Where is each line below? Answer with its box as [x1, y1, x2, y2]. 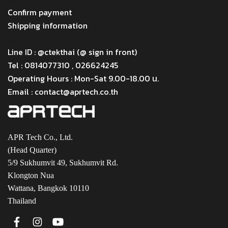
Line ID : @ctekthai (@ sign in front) [8, 46, 137, 58]
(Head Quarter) [8, 146, 59, 154]
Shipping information [8, 19, 88, 32]
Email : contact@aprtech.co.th [8, 85, 118, 98]
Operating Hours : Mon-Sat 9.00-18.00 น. [8, 72, 159, 84]
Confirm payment [8, 6, 72, 18]
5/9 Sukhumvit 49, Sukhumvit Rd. [8, 158, 120, 167]
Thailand [8, 196, 36, 205]
